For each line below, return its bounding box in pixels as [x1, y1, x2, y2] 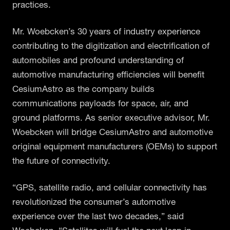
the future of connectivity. [12, 155, 110, 166]
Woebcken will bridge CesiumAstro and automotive [12, 126, 213, 137]
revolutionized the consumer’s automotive [12, 196, 176, 207]
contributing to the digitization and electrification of [12, 40, 209, 51]
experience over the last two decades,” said [12, 210, 184, 221]
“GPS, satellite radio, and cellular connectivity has [12, 181, 207, 193]
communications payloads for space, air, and [12, 97, 188, 108]
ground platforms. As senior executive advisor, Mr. [12, 111, 210, 123]
